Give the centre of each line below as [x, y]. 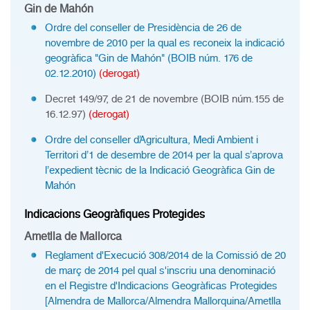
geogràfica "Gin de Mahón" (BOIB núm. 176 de [149, 58]
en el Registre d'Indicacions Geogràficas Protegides [161, 286]
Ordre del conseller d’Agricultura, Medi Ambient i [152, 140]
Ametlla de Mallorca [73, 236]
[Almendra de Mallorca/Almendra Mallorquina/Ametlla [163, 301]
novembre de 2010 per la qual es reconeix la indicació [165, 43]
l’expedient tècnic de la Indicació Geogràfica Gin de [160, 170]
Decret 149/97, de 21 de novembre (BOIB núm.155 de [164, 99]
